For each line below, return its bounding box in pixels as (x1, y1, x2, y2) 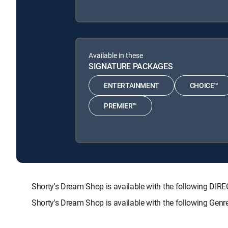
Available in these (89, 50, 143, 60)
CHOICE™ (189, 80, 219, 91)
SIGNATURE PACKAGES (89, 60, 173, 72)
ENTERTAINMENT (104, 80, 159, 91)
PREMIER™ (104, 101, 137, 111)
